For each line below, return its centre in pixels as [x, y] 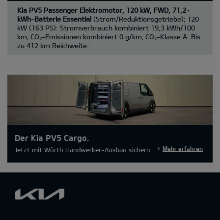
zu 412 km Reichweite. [53, 45]
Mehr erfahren [183, 148]
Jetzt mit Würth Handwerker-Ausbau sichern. [83, 150]
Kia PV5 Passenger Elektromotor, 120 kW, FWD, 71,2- [103, 10]
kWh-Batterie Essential [55, 19]
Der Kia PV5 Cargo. [52, 137]
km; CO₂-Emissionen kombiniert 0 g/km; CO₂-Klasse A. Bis [109, 36]
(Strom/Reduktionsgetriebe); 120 [146, 19]
